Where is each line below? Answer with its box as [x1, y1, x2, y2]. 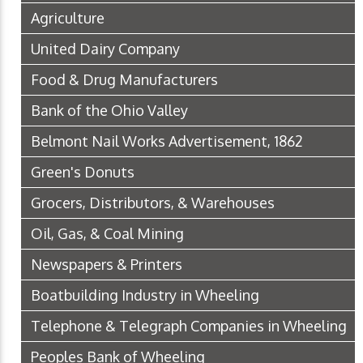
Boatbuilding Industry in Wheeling [31, 285, 259, 304]
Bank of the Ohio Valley [31, 100, 188, 119]
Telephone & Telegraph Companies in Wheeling [31, 316, 347, 335]
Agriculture [31, 8, 105, 27]
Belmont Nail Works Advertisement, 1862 [31, 131, 303, 150]
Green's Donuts [31, 162, 135, 181]
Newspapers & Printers [31, 254, 182, 273]
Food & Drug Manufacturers [31, 70, 218, 88]
